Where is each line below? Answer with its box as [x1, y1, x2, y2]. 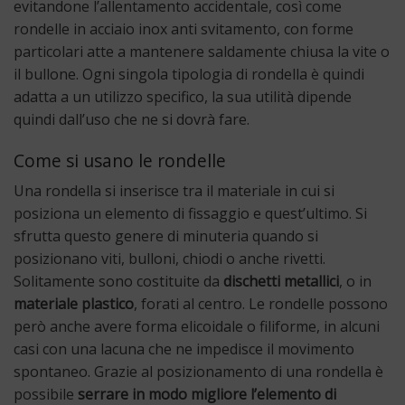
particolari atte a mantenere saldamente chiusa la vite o [14, 41, 390, 61]
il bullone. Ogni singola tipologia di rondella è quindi [14, 63, 364, 84]
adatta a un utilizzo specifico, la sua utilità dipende [14, 86, 352, 107]
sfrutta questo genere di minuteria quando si [14, 226, 318, 247]
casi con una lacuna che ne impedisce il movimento [14, 339, 354, 360]
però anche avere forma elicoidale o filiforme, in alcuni [14, 316, 380, 337]
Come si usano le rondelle [14, 147, 226, 173]
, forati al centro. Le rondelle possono [134, 294, 388, 315]
